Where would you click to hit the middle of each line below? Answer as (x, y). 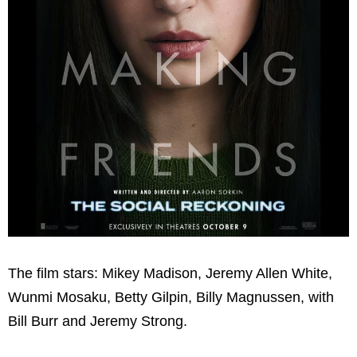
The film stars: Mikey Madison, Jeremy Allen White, (170, 274)
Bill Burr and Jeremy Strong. (98, 322)
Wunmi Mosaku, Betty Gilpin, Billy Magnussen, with (171, 298)
